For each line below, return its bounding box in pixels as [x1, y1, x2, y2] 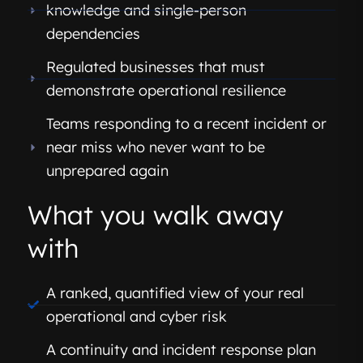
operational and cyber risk [45, 307, 227, 327]
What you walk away [28, 199, 284, 232]
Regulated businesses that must [45, 58, 265, 77]
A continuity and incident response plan [45, 340, 316, 360]
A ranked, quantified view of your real [45, 284, 304, 303]
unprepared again [45, 161, 169, 181]
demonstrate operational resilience [45, 81, 286, 100]
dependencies [45, 24, 140, 44]
